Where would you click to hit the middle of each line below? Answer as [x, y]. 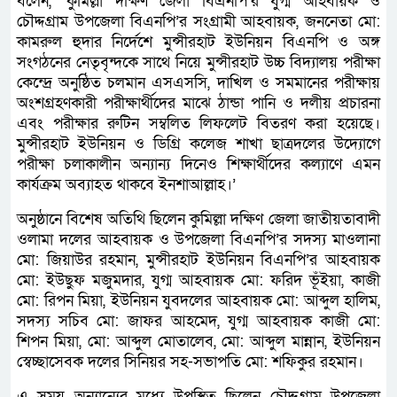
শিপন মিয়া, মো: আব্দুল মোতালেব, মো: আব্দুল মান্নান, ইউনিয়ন [198, 341]
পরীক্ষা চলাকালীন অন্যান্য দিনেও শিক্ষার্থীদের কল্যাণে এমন [198, 164]
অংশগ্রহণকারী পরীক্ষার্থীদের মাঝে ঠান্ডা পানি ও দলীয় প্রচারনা [198, 103]
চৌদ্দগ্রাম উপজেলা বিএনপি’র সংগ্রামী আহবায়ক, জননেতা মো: [198, 21]
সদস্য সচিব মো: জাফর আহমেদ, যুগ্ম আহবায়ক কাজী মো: [198, 321]
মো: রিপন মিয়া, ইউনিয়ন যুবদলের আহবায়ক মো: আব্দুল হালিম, [198, 300]
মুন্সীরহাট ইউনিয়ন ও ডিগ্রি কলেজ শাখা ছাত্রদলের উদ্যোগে [198, 144]
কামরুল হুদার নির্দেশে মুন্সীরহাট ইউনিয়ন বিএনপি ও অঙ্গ [198, 42]
